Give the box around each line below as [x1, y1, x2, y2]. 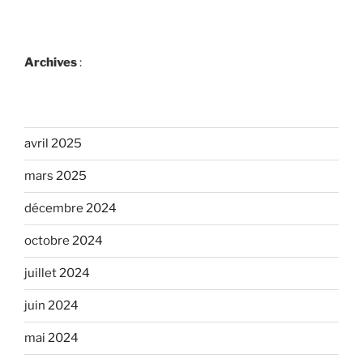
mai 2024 [24, 331, 79, 346]
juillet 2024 [24, 266, 90, 281]
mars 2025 [24, 169, 87, 184]
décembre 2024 [24, 201, 117, 216]
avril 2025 [24, 136, 82, 152]
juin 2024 [24, 298, 79, 314]
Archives [24, 55, 77, 70]
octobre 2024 [24, 233, 103, 249]
